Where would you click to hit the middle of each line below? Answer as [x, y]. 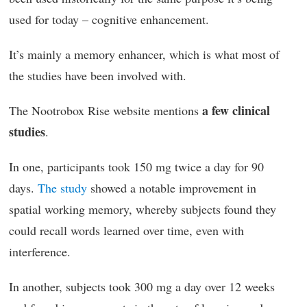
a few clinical [234, 110]
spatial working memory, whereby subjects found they [143, 209]
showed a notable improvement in [172, 187]
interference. [40, 251]
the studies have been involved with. [98, 75]
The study [62, 187]
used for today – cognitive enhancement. [109, 19]
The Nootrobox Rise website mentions [104, 110]
